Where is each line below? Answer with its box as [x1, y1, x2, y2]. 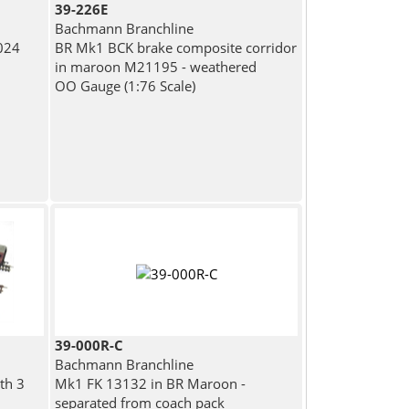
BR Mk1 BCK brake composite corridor [55, 38, 298, 58]
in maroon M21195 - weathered [55, 58, 257, 77]
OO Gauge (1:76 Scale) [55, 77, 196, 96]
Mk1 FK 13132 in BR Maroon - [55, 374, 246, 393]
